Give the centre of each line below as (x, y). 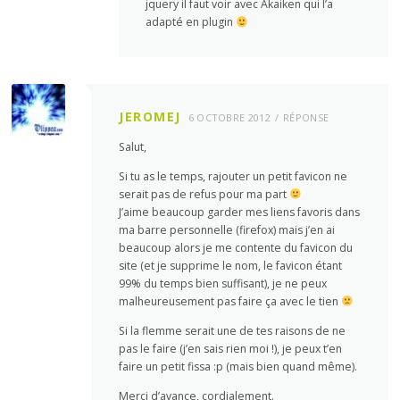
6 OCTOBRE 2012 (229, 117)
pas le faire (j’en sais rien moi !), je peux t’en (231, 348)
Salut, (133, 146)
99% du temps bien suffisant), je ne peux (223, 283)
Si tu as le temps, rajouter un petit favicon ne (233, 176)
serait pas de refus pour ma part (204, 194)
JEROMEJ (150, 116)
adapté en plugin (191, 22)
